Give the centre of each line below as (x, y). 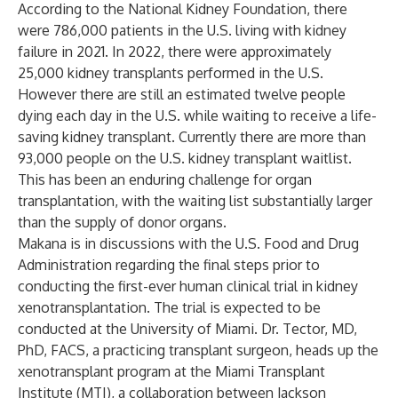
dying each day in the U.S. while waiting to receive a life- (197, 115)
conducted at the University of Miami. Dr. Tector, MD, (187, 329)
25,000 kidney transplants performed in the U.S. (171, 73)
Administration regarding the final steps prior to (169, 265)
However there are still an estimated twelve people (182, 94)
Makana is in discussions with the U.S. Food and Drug (188, 243)
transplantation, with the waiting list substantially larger (195, 201)
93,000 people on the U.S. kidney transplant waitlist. (185, 158)
